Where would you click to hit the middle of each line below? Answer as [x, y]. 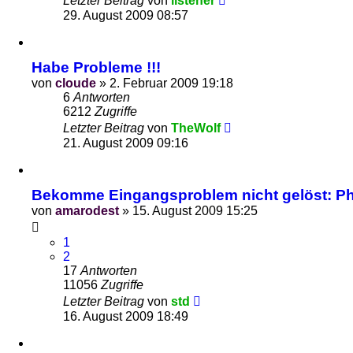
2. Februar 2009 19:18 [171, 83]
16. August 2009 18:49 [126, 316]
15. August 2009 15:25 [195, 211]
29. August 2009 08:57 [126, 15]
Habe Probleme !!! [96, 67]
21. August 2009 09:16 [126, 143]
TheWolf [196, 128]
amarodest [87, 211]
